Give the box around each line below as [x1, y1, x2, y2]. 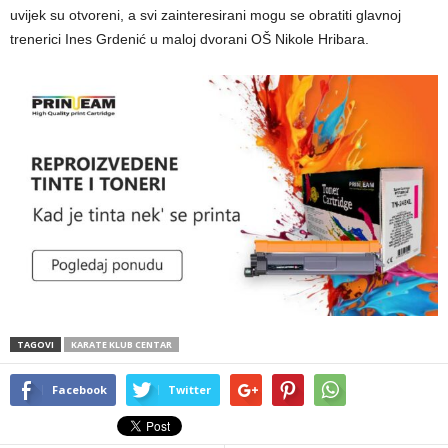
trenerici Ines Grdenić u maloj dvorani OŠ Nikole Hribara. [10, 31, 369, 47]
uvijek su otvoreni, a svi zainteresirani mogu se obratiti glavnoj [10, 7, 401, 23]
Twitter [168, 381, 211, 397]
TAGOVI [17, 337, 54, 351]
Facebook [52, 381, 107, 397]
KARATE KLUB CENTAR [71, 337, 172, 351]
